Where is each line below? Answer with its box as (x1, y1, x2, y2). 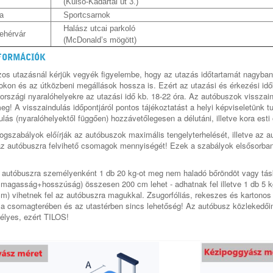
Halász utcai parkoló (63, 24, 135, 33)
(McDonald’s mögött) (63, 35, 136, 44)
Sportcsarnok (63, 10, 110, 19)
